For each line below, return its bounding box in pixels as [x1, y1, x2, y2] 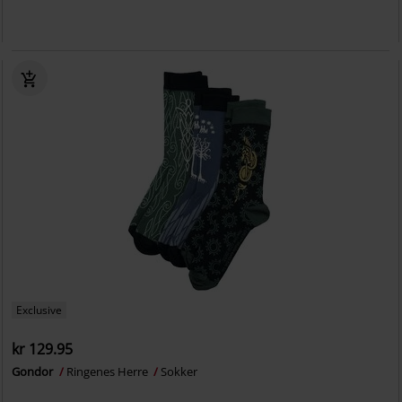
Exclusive [16, 302, 63, 318]
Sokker [161, 363, 198, 380]
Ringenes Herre [66, 363, 152, 380]
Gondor [12, 363, 57, 380]
